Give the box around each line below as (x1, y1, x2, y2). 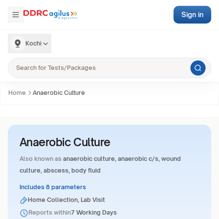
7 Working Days (71, 209, 117, 216)
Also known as (20, 155, 62, 162)
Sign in (181, 10, 203, 19)
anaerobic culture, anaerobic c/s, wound (63, 155, 181, 162)
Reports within (28, 209, 71, 216)
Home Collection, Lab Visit (28, 196, 106, 203)
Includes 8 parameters (20, 183, 86, 191)
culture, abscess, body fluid (20, 167, 101, 174)
